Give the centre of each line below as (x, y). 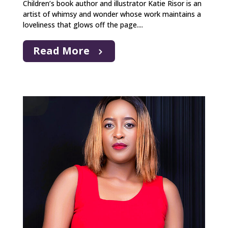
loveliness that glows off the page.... (83, 24)
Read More (61, 50)
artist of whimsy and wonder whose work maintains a (112, 14)
